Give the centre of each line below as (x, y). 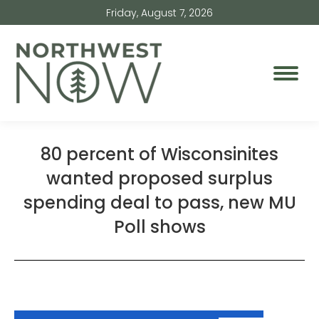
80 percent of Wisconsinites (159, 154)
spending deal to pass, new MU (159, 203)
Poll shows (159, 227)
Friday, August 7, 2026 (159, 12)
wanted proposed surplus (159, 178)
